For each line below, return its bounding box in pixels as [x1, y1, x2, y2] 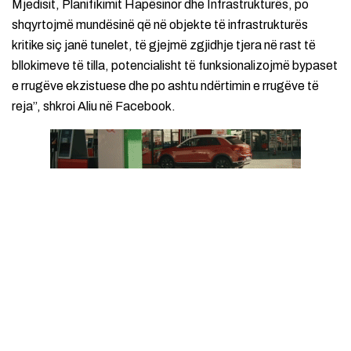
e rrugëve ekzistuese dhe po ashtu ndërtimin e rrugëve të [12, 78, 319, 92]
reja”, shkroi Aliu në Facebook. [12, 99, 175, 113]
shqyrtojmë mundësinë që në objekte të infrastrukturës [12, 17, 308, 31]
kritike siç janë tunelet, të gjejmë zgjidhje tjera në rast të [12, 38, 316, 52]
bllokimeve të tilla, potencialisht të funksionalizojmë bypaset [12, 58, 338, 72]
